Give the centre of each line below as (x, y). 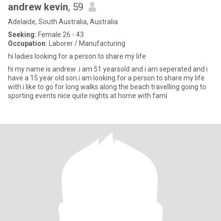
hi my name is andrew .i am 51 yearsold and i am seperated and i (108, 69)
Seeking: (22, 35)
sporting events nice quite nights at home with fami (88, 96)
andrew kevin (38, 7)
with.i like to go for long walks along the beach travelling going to (107, 87)
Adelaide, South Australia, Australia (63, 22)
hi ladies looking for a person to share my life (77, 56)
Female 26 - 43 (60, 35)
